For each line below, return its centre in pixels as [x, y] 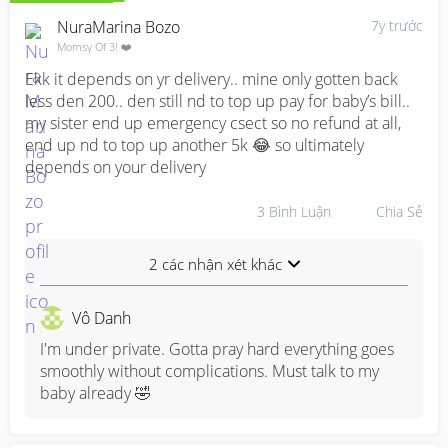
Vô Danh [101, 318]
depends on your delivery [115, 167]
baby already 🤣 [95, 393]
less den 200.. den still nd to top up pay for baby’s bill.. [217, 101]
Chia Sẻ [399, 211]
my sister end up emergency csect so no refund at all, [213, 123]
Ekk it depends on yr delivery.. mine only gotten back [211, 79]
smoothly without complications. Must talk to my [209, 371]
